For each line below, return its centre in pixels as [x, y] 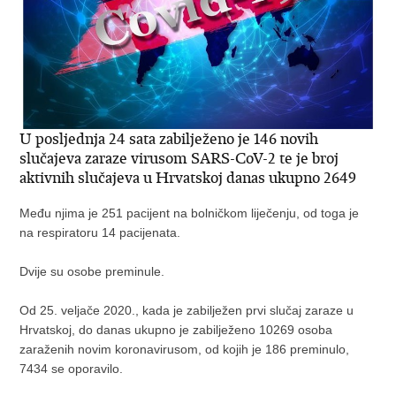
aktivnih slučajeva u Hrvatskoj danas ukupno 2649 [188, 177]
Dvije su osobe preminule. [92, 271]
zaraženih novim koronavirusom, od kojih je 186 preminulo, [185, 349]
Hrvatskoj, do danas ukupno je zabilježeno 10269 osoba [176, 329]
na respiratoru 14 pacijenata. [102, 232]
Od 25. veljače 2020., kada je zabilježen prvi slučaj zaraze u [187, 310]
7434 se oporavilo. [72, 368]
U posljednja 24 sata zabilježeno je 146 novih [169, 138]
